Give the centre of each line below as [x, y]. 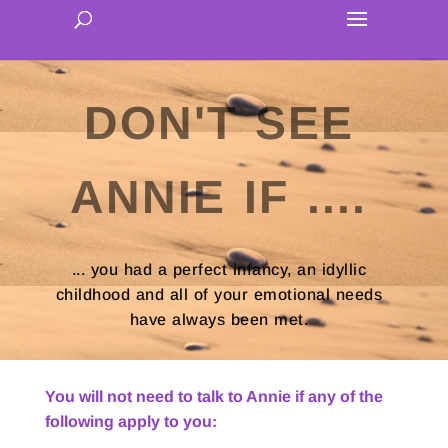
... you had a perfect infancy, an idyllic [219, 270]
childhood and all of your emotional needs [219, 295]
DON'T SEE [218, 122]
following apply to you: [130, 422]
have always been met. [219, 320]
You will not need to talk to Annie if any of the [213, 397]
